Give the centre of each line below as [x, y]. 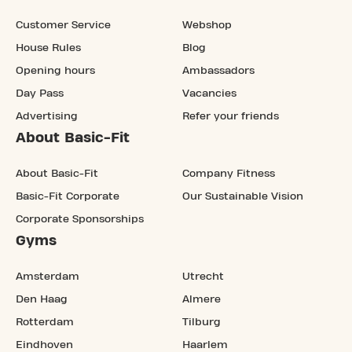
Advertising [47, 116]
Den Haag [42, 299]
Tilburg [202, 322]
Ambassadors [218, 70]
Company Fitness [229, 173]
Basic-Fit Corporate [68, 196]
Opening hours [55, 70]
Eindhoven [44, 345]
